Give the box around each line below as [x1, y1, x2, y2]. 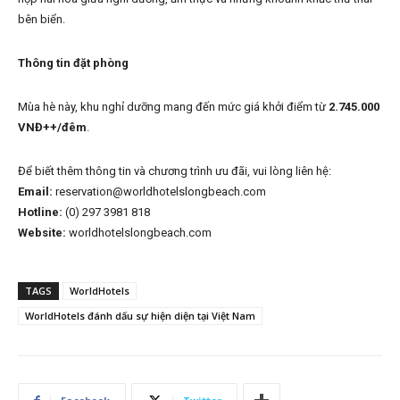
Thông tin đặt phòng [18, 56, 129, 71]
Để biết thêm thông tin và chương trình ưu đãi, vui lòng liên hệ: [18, 164, 331, 179]
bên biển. [18, 12, 65, 27]
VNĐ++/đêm [18, 121, 87, 135]
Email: [18, 185, 53, 199]
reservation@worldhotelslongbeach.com [53, 185, 266, 199]
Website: [18, 226, 66, 240]
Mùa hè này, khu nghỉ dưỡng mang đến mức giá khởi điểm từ [18, 100, 329, 114]
